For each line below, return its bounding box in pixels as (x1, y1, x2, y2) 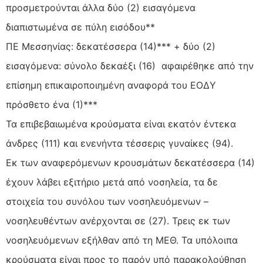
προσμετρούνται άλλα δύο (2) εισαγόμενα (6, 2, 195, 14)
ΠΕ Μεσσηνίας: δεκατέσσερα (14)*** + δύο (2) (6, 41, 215, 53)
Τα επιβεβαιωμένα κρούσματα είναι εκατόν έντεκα (6, 118, 236, 130)
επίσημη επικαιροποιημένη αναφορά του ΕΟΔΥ (6, 79, 216, 92)
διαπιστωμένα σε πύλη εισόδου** (6, 21, 155, 33)
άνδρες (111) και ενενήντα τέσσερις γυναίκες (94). (6, 137, 233, 150)
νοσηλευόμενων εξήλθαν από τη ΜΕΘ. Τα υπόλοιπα (6, 234, 238, 247)
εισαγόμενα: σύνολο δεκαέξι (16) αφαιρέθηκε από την (6, 60, 254, 72)
